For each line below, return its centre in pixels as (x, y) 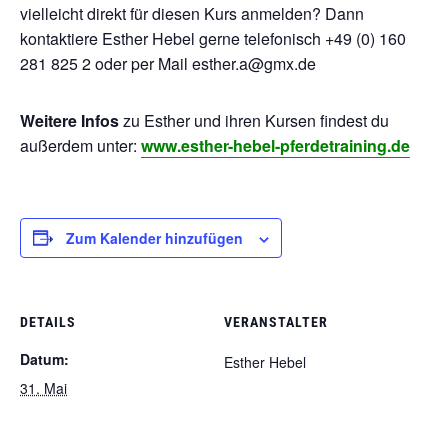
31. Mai (43, 387)
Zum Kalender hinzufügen (154, 237)
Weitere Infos (69, 120)
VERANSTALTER (276, 321)
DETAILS (48, 321)
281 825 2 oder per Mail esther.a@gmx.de (170, 63)
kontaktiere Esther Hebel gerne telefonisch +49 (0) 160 (213, 38)
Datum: (44, 358)
